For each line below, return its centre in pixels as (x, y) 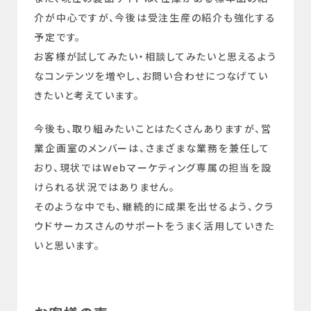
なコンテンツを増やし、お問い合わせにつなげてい (151, 76)
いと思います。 (67, 245)
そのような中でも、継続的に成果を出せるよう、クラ (154, 207)
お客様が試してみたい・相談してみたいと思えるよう (155, 57)
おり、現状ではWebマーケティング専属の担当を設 (153, 168)
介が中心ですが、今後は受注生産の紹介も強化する (155, 18)
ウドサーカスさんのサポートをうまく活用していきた (154, 226)
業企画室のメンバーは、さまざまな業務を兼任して (152, 148)
